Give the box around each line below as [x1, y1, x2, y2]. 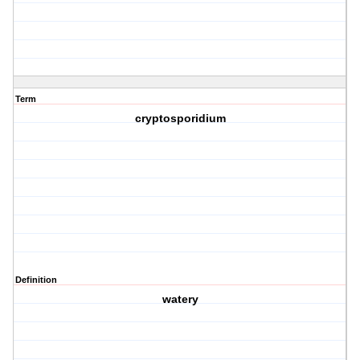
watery [162, 292, 198, 306]
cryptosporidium [134, 112, 226, 125]
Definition [15, 275, 57, 285]
